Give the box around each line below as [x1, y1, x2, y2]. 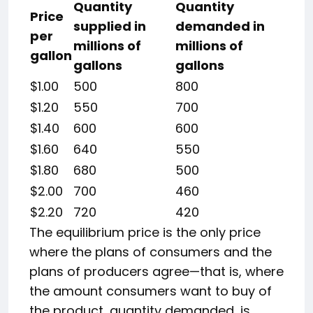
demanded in [175, 17, 265, 35]
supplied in [73, 17, 146, 35]
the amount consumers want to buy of [29, 282, 272, 300]
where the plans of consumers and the [29, 243, 272, 261]
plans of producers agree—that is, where [29, 263, 284, 280]
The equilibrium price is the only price [29, 224, 261, 241]
